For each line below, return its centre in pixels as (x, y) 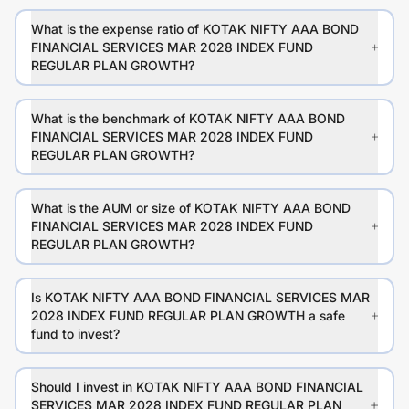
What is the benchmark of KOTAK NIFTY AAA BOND (188, 119)
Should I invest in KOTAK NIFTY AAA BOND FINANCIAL (197, 387)
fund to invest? (75, 334)
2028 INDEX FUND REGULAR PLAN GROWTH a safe (188, 316)
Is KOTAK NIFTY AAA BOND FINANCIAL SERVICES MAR (200, 298)
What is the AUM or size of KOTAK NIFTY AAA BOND (191, 208)
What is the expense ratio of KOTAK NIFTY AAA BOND (195, 29)
